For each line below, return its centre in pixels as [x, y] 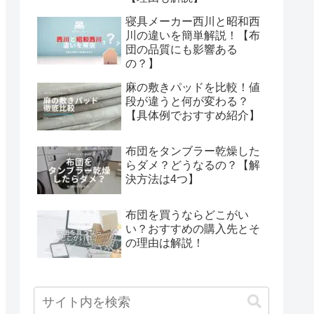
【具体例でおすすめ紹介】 [193, 115]
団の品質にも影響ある [182, 49]
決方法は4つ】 [162, 179]
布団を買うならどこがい [187, 215]
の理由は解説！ [165, 243]
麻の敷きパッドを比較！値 [193, 87]
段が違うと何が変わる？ [187, 101]
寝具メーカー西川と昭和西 [193, 21]
